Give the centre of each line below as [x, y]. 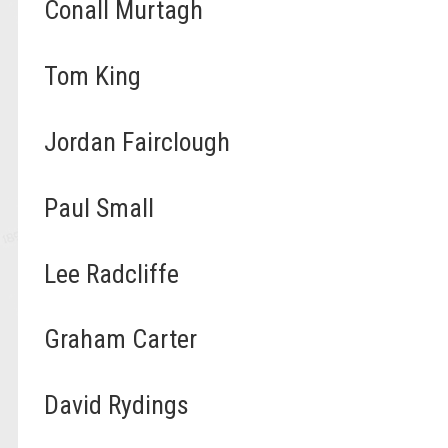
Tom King [93, 76]
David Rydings [117, 405]
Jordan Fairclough [137, 141]
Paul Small [99, 207]
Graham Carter [121, 339]
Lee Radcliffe [112, 273]
